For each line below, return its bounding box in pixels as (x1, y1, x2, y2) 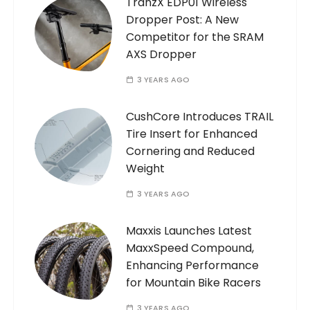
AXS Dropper (126, 46, 197, 63)
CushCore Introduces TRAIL (126, 109, 274, 125)
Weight (126, 161, 165, 177)
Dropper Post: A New (126, 12, 239, 28)
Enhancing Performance (126, 257, 259, 274)
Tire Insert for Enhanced (126, 126, 258, 143)
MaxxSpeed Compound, (126, 240, 255, 257)
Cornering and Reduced (126, 143, 255, 160)
